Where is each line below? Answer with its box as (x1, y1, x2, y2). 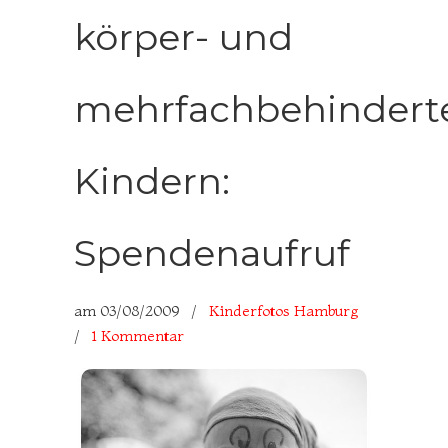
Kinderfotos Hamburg (209, 301, 358, 320)
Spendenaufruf (74, 231, 350, 275)
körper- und (74, 15, 293, 59)
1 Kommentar (92, 326, 184, 345)
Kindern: (74, 159, 230, 203)
